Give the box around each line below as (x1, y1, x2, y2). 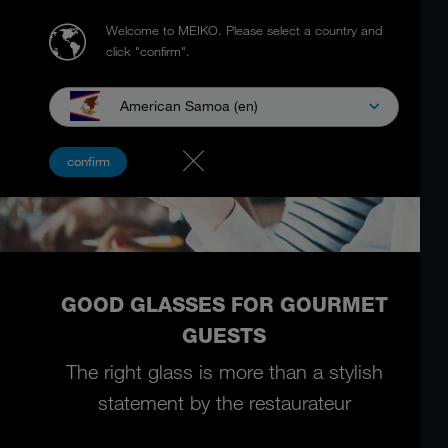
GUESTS (182, 324, 266, 348)
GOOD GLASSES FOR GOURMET (60, 293, 388, 317)
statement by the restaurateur (97, 391, 351, 415)
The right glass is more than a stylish (65, 360, 383, 384)
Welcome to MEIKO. (106, 22, 226, 38)
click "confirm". (106, 43, 190, 59)
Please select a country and (226, 22, 382, 38)
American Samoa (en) (120, 97, 258, 114)
